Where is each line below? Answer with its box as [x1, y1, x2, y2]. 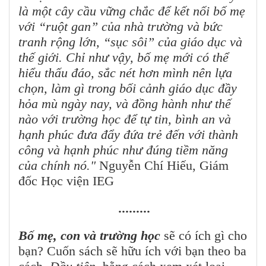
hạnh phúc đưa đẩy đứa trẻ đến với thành [18, 127, 238, 142]
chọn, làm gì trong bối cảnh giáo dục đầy [18, 81, 237, 96]
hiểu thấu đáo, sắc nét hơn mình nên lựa [18, 65, 232, 81]
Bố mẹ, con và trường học [18, 228, 160, 243]
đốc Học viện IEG [18, 173, 114, 189]
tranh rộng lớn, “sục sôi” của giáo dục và [18, 34, 242, 50]
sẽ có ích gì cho [160, 228, 247, 243]
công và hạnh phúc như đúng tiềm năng [18, 142, 228, 158]
